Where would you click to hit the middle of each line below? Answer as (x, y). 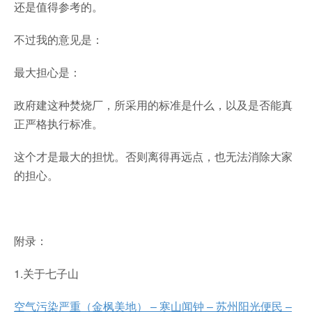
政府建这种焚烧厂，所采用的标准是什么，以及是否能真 (153, 105)
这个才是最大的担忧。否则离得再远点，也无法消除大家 (153, 157)
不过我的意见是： (58, 40)
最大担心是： (47, 72)
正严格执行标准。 (58, 124)
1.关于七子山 (46, 274)
